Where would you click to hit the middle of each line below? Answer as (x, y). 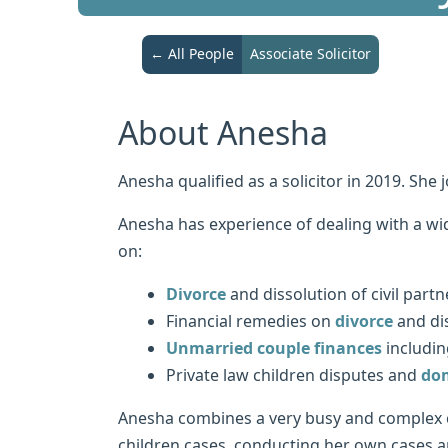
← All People (192, 53)
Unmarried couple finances (274, 347)
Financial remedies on (250, 320)
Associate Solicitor (310, 53)
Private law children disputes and (293, 374)
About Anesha (223, 132)
